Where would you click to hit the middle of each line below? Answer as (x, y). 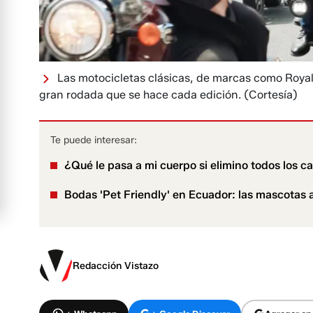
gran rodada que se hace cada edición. (140, 95)
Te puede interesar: (94, 140)
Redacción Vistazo (116, 266)
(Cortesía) (271, 95)
